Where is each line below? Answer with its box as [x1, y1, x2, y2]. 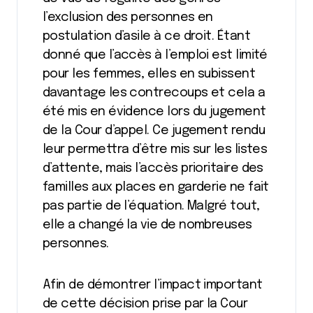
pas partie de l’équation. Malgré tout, [43, 200, 260, 212]
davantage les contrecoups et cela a [43, 87, 265, 99]
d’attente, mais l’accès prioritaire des [43, 162, 263, 175]
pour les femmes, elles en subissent [43, 68, 256, 80]
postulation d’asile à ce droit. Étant [43, 30, 251, 43]
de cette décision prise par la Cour [43, 298, 248, 310]
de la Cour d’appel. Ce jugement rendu [43, 124, 265, 137]
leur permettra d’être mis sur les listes [43, 143, 268, 156]
